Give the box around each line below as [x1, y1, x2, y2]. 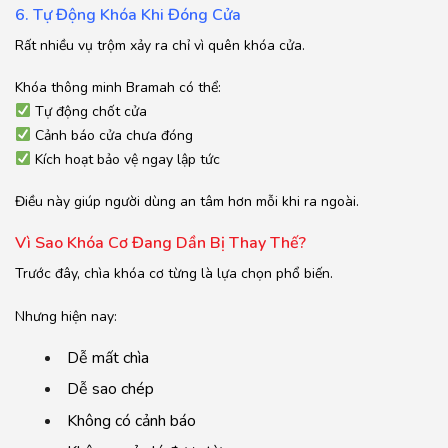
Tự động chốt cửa [30, 101, 147, 121]
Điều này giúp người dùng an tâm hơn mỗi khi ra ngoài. [15, 192, 359, 212]
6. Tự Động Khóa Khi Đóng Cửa [15, 3, 241, 26]
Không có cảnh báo [67, 409, 196, 432]
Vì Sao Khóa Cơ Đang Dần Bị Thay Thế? [15, 232, 306, 255]
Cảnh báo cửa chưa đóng [30, 125, 193, 145]
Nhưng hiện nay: [15, 306, 117, 326]
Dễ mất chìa [67, 346, 149, 369]
